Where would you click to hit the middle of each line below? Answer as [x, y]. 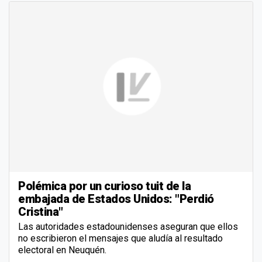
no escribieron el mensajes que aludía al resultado [120, 239]
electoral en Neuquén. [62, 250]
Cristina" [41, 212]
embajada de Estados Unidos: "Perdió [116, 199]
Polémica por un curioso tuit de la [104, 186]
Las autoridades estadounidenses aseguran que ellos [128, 227]
